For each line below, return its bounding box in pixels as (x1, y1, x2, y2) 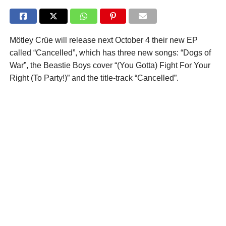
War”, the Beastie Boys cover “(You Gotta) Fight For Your (9, 61, 210, 70)
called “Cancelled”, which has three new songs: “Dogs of (9, 48, 211, 58)
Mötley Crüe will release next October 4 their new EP (9, 36, 198, 45)
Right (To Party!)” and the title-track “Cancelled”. (9, 74, 179, 83)
